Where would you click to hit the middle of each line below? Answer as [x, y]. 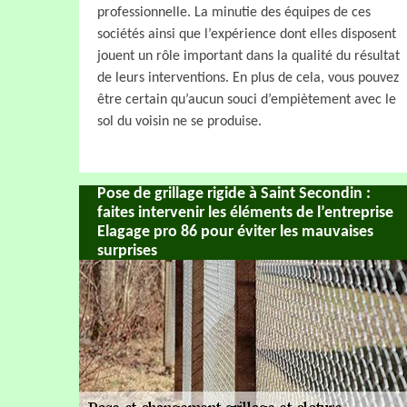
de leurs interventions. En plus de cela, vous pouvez [248, 78]
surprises [127, 251]
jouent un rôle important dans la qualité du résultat [248, 56]
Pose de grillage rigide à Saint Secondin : [234, 194]
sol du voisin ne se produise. [179, 121]
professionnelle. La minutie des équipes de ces [234, 12]
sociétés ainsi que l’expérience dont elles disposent [247, 34]
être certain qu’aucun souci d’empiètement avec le [247, 99]
